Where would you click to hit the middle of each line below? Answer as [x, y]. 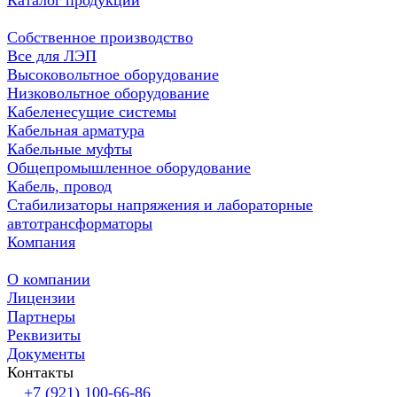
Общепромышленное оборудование [129, 168]
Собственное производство [100, 38]
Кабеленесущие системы [92, 112]
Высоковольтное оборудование [113, 75]
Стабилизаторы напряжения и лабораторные [160, 205]
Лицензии [41, 298]
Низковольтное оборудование [108, 93]
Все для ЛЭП [52, 56]
